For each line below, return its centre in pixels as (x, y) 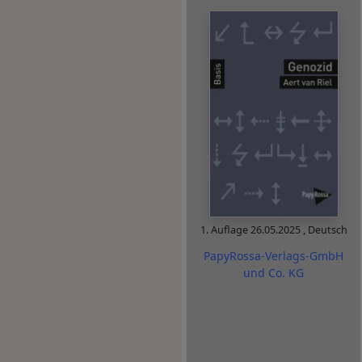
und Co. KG (274, 273)
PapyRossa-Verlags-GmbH (274, 256)
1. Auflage (225, 229)
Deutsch (327, 229)
